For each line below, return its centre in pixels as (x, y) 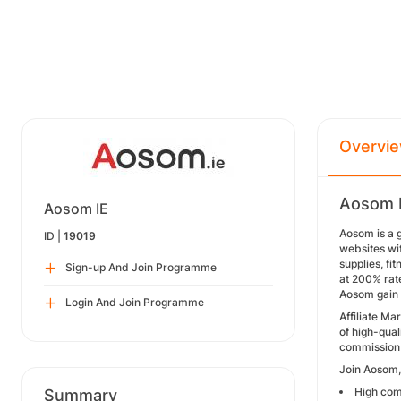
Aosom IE (76, 209)
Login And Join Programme (135, 302)
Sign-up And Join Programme (141, 267)
